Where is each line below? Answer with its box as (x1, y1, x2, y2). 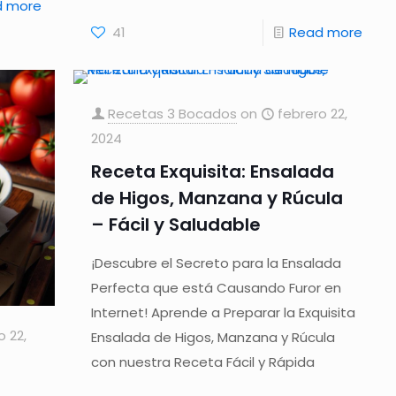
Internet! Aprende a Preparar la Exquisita (91, 302, 356, 322)
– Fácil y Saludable (91, 211, 262, 237)
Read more (288, 22, 362, 42)
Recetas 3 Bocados (108, 103, 238, 123)
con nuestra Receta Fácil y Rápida (91, 352, 316, 371)
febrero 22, (278, 103, 348, 123)
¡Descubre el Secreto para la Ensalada (91, 253, 342, 272)
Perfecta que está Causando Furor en (91, 278, 342, 297)
